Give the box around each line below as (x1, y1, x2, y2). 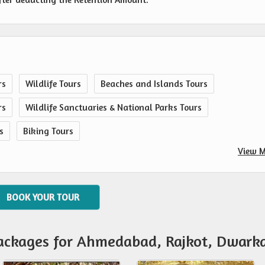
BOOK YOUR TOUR (7, 192, 79, 203)
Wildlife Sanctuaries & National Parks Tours (25, 102, 202, 113)
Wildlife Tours (25, 78, 81, 89)
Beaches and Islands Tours (101, 78, 208, 89)
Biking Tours (23, 125, 73, 137)
